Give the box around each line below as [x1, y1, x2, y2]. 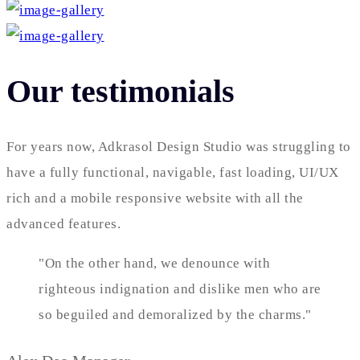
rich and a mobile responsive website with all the [6, 190, 304, 207]
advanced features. [6, 216, 125, 232]
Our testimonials [6, 72, 235, 109]
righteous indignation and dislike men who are [39, 281, 321, 297]
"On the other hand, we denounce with [39, 256, 270, 272]
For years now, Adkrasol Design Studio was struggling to [6, 139, 351, 155]
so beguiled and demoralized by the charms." [39, 307, 312, 323]
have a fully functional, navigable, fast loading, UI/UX [6, 165, 339, 181]
